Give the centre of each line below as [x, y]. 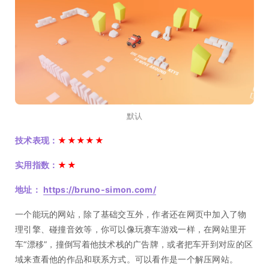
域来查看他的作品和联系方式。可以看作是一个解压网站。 [127, 259]
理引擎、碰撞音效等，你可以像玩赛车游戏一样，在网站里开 [131, 229]
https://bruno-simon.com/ [100, 190]
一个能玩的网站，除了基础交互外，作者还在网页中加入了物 [131, 214]
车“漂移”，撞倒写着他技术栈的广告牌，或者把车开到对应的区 [134, 244]
